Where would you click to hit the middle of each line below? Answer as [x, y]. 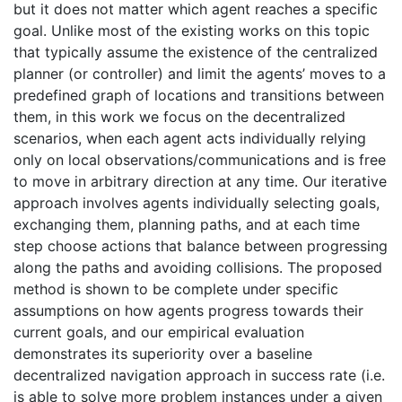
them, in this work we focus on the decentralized [179, 117]
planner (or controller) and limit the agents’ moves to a [200, 74]
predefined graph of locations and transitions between [199, 95]
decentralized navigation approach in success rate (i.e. [199, 375]
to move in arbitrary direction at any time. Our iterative [200, 181]
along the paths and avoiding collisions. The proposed [198, 267]
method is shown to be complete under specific [176, 289]
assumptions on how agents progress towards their [188, 310]
